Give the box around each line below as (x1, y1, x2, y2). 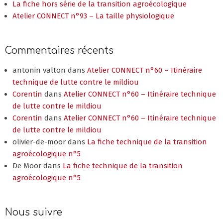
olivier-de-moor (12, 137, 66, 146)
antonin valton (12, 65, 66, 75)
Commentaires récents (5, 45, 113, 56)
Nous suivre (5, 207, 62, 218)
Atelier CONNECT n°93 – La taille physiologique (12, 11, 174, 20)
